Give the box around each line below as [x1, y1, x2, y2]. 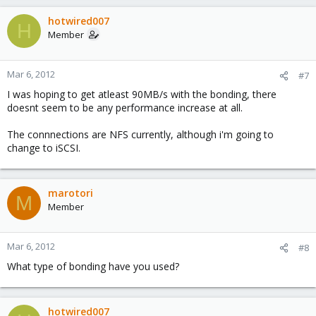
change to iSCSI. [7, 141, 80, 155]
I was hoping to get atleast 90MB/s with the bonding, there [7, 87, 276, 102]
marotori [48, 186, 93, 200]
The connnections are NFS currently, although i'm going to [7, 128, 274, 142]
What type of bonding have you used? [7, 260, 179, 274]
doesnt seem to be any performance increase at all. [7, 101, 243, 115]
